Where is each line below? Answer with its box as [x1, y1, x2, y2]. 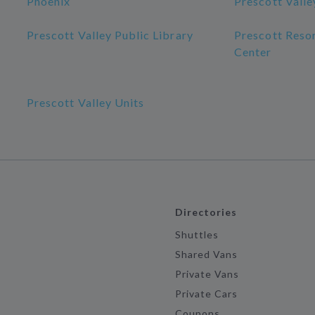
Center [234, 45, 272, 58]
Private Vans [174, 268, 240, 280]
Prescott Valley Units [27, 96, 145, 109]
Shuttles [174, 229, 219, 240]
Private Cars [174, 288, 238, 300]
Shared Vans [174, 248, 238, 260]
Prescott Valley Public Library [27, 28, 193, 41]
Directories [174, 206, 238, 218]
